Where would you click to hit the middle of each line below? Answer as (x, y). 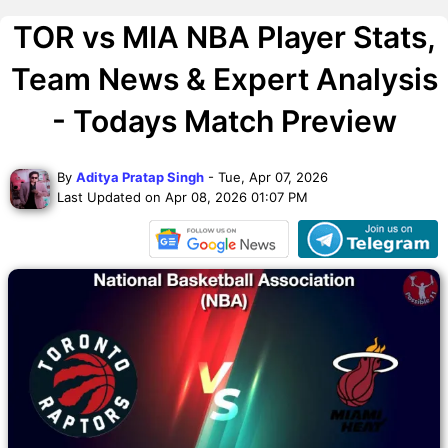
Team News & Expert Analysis (224, 78)
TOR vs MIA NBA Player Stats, (224, 36)
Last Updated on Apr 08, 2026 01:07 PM (182, 196)
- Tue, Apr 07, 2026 (266, 176)
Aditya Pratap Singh (140, 176)
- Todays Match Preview (224, 120)
